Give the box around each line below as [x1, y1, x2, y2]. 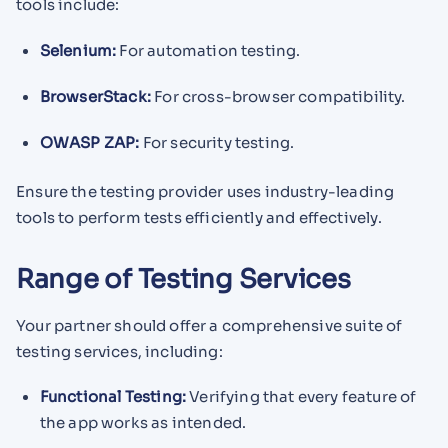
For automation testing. [116, 41, 301, 61]
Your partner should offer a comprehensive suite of [16, 315, 403, 335]
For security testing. [139, 132, 295, 152]
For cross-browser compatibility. [151, 86, 406, 106]
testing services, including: [16, 341, 223, 361]
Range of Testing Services [16, 263, 351, 297]
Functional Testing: [39, 387, 187, 407]
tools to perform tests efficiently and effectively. [16, 207, 382, 227]
